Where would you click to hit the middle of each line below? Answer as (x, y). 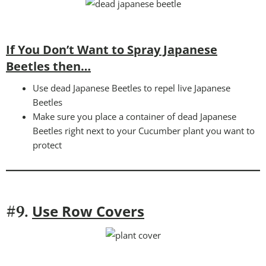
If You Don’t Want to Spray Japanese (112, 50)
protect (47, 145)
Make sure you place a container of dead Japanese (134, 117)
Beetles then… (48, 66)
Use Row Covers (88, 211)
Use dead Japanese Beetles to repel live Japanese (132, 88)
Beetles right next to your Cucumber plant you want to (144, 131)
